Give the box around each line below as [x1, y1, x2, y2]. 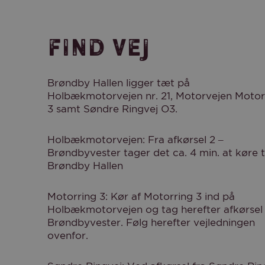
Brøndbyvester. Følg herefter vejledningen [47, 217, 255, 228]
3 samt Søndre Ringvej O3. [47, 104, 177, 115]
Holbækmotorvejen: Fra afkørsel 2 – [47, 134, 224, 146]
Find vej [47, 38, 150, 62]
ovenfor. [47, 230, 88, 241]
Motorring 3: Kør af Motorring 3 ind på [47, 191, 235, 202]
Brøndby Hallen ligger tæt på [47, 77, 190, 89]
